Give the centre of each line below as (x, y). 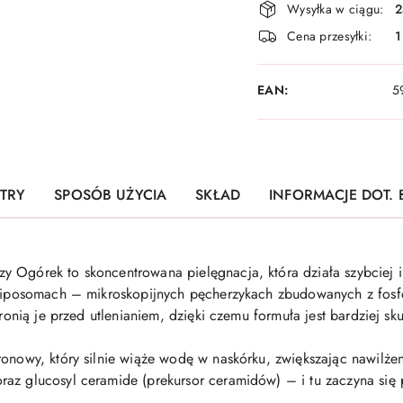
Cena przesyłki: (330, 36)
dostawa (301, 54)
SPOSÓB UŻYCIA (111, 195)
